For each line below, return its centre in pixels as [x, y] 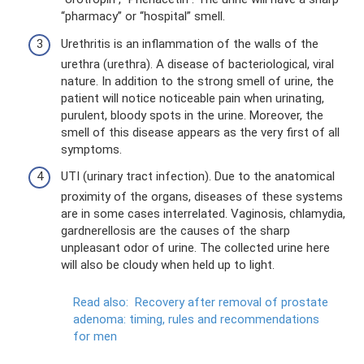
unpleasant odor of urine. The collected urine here [195, 248]
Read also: [101, 302]
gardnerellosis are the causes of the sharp [175, 231]
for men [95, 336]
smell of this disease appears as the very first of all [200, 132]
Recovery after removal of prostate [232, 302]
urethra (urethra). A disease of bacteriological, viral [197, 64]
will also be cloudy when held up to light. [168, 265]
